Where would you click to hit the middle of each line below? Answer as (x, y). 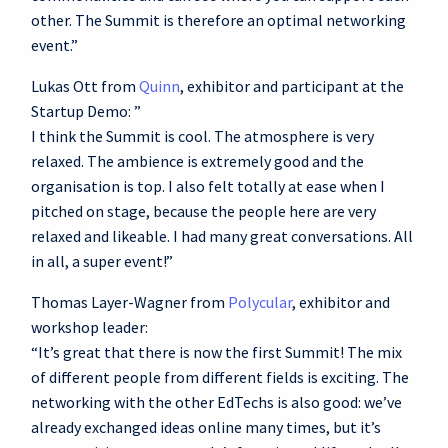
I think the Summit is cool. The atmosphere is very (202, 136)
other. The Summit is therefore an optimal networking (218, 20)
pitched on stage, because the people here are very (203, 211)
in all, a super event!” (102, 261)
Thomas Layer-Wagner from (129, 302)
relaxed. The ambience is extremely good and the (197, 161)
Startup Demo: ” (86, 111)
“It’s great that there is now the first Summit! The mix (216, 352)
